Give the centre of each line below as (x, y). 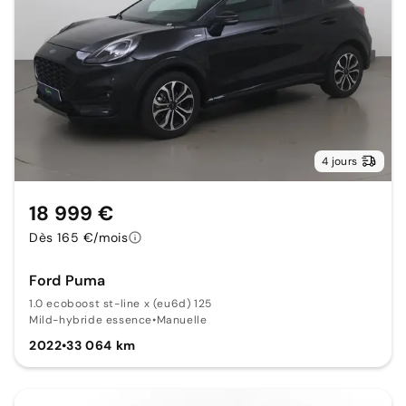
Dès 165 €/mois (79, 238)
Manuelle (182, 320)
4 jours (339, 162)
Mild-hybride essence (91, 320)
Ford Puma (68, 281)
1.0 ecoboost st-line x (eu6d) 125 (121, 304)
